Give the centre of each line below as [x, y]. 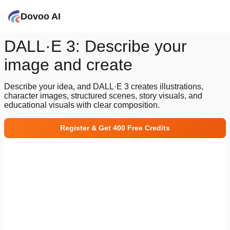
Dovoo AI [41, 16]
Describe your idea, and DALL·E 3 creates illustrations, [104, 87]
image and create [68, 65]
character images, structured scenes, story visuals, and [103, 96]
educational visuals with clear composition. [82, 105]
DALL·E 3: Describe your [95, 46]
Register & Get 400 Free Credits [115, 128]
